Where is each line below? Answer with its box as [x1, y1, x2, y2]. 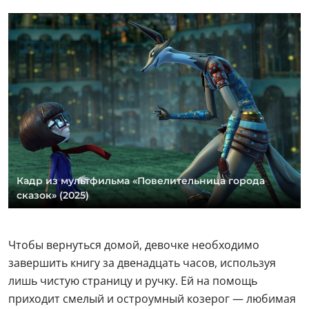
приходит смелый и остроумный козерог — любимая [8, 290, 296, 306]
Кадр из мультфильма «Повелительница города [17, 174, 265, 187]
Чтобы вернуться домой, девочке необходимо [8, 237, 259, 252]
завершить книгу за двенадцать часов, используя [8, 255, 276, 270]
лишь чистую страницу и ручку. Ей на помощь [8, 272, 257, 288]
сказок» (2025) [17, 188, 89, 201]
